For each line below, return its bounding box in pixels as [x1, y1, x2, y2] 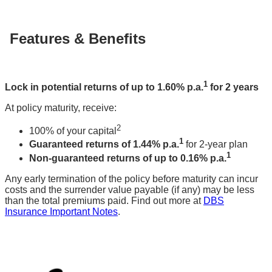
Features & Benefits [10, 30, 146, 47]
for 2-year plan [183, 139, 248, 150]
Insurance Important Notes [5, 206, 118, 217]
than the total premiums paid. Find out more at [5, 195, 203, 206]
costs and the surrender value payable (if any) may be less [5, 184, 254, 195]
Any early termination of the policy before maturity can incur [5, 173, 258, 184]
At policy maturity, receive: [5, 102, 117, 113]
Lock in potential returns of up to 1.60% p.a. [5, 81, 203, 92]
